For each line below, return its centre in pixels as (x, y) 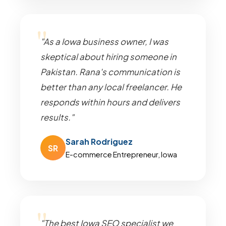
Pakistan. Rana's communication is (110, 72)
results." (57, 117)
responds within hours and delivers (110, 102)
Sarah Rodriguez (99, 142)
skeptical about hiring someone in (108, 57)
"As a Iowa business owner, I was (104, 42)
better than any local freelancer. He (111, 87)
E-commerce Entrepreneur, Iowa (121, 154)
